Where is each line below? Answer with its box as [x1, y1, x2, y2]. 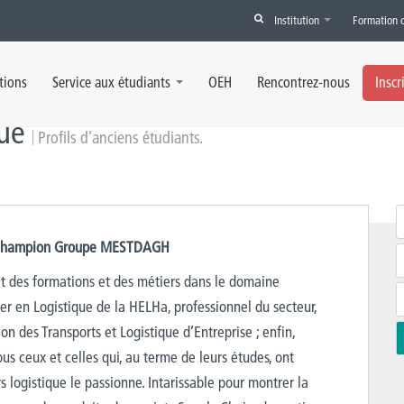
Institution [274, 13, 322, 27]
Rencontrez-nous [257, 73, 350, 91]
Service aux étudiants [52, 73, 170, 91]
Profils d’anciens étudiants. [38, 127, 203, 148]
